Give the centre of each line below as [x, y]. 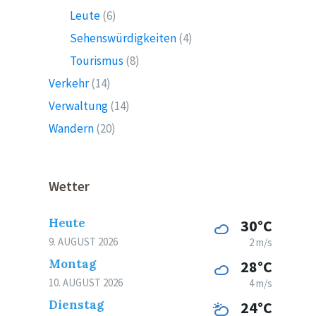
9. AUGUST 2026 [84, 242]
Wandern [72, 128]
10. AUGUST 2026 [86, 282]
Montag [73, 264]
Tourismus [97, 61]
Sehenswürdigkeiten [123, 38]
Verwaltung [79, 106]
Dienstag [77, 305]
